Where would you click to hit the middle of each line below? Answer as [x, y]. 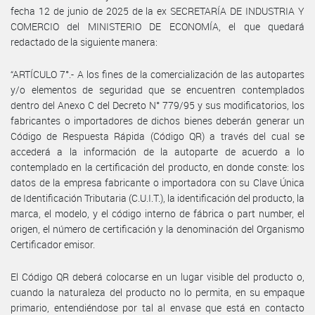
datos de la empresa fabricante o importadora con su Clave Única [157, 182]
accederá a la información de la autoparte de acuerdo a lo [157, 151]
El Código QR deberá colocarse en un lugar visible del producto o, [157, 276]
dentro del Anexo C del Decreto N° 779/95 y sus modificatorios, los [157, 105]
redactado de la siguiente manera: [84, 41]
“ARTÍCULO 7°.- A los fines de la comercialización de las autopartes [157, 74]
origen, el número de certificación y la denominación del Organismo [157, 229]
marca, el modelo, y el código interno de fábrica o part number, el [157, 213]
